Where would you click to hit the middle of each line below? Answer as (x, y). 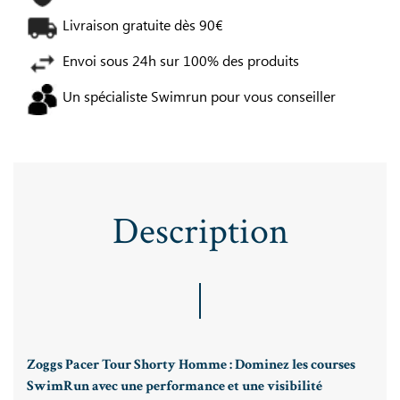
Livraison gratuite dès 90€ (143, 26)
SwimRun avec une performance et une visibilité (175, 386)
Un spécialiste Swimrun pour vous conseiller (199, 97)
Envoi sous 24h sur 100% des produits (181, 62)
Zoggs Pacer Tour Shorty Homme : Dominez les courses (191, 365)
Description (200, 232)
